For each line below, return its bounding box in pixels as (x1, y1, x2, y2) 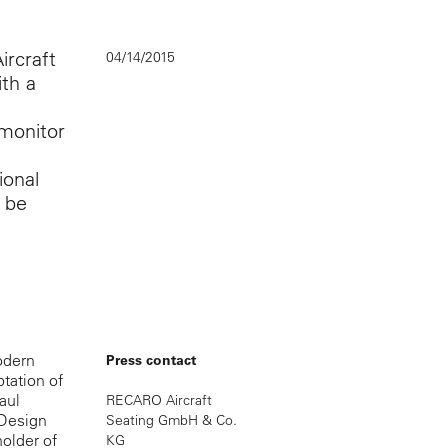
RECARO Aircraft (106, 390, 212, 409)
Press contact (106, 350, 196, 369)
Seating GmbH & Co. (106, 410, 237, 429)
